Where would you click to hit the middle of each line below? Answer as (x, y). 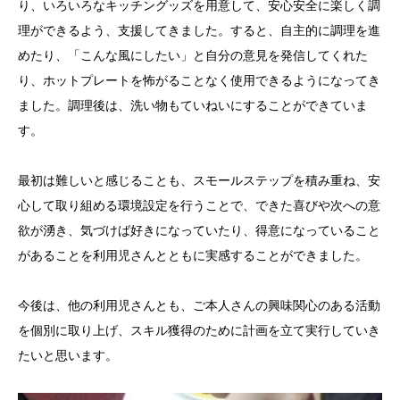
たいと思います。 (68, 356)
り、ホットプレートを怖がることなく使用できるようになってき (199, 81)
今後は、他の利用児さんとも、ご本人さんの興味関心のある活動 (199, 306)
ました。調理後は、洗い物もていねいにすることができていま (193, 106)
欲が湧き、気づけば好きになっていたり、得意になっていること (199, 231)
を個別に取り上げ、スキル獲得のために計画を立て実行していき (199, 331)
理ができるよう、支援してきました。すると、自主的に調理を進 (199, 31)
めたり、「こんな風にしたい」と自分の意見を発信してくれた (193, 56)
